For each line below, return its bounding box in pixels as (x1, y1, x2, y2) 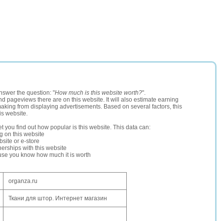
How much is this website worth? (55, 89, 142, 96)
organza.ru (8, 178, 37, 184)
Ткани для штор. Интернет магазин (8, 195, 107, 202)
